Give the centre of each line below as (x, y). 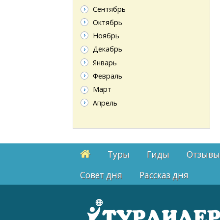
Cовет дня (101, 175)
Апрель (105, 103)
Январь (105, 62)
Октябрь (107, 22)
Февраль (107, 76)
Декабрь (107, 49)
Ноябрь (106, 36)
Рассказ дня (164, 175)
